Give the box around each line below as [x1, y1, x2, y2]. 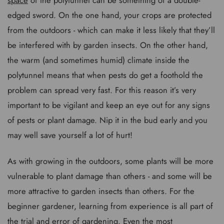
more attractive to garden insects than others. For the [7, 185, 194, 197]
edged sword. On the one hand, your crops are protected [7, 8, 211, 21]
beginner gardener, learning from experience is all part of [7, 200, 213, 212]
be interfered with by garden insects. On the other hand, [7, 38, 208, 51]
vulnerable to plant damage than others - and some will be [7, 170, 212, 182]
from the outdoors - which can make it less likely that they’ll [7, 23, 215, 36]
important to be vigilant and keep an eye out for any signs [7, 98, 210, 111]
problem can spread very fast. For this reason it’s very [7, 83, 196, 96]
